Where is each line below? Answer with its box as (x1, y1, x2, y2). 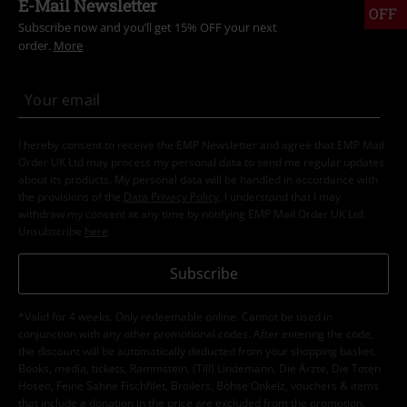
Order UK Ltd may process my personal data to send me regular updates (18, 154, 384, 171)
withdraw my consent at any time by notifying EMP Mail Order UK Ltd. (18, 206, 366, 223)
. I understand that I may (219, 189, 341, 205)
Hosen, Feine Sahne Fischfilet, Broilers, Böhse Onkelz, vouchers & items (18, 378, 379, 394)
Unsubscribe (18, 223, 84, 240)
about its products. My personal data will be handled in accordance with (18, 172, 378, 188)
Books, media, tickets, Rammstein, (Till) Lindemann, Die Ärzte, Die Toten (18, 361, 381, 377)
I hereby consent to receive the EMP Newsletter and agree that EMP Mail (18, 137, 384, 154)
